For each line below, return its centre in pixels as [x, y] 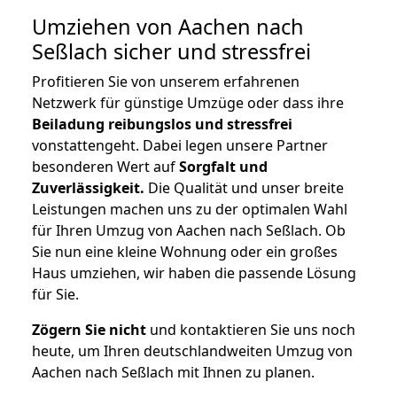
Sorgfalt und [223, 167]
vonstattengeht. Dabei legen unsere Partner [180, 146]
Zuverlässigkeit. [88, 188]
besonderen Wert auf [105, 167]
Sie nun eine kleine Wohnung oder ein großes [185, 252]
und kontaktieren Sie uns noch [251, 330]
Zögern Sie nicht [89, 330]
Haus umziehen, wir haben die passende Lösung [194, 273]
